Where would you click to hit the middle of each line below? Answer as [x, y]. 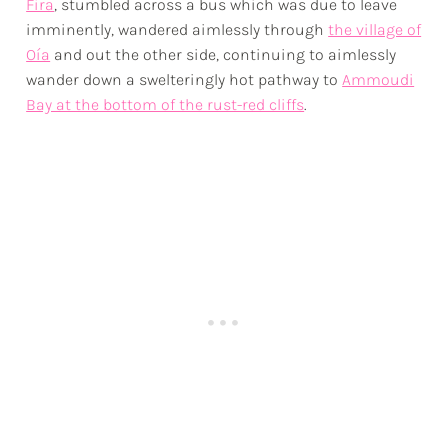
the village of [375, 29]
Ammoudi [378, 79]
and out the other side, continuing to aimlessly [223, 54]
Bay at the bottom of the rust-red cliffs [165, 104]
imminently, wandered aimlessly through [177, 29]
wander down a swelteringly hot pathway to [184, 79]
